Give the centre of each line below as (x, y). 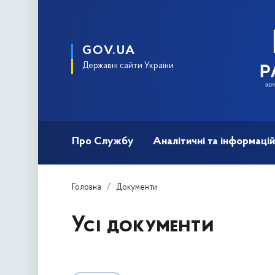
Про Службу (103, 141)
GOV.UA (109, 51)
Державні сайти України (128, 66)
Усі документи (143, 226)
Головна (87, 187)
